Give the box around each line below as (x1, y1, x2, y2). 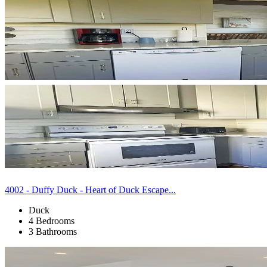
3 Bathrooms (29, 226, 77, 237)
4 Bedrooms (29, 215, 74, 226)
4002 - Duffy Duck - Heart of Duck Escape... (5, 184, 176, 195)
